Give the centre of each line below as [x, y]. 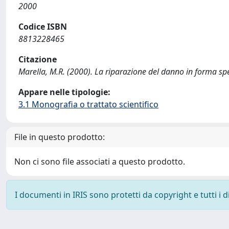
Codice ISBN [43, 27]
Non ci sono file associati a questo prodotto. [100, 162]
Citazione [38, 59]
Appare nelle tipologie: [64, 92]
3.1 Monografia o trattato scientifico [88, 104]
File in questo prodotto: [60, 137]
